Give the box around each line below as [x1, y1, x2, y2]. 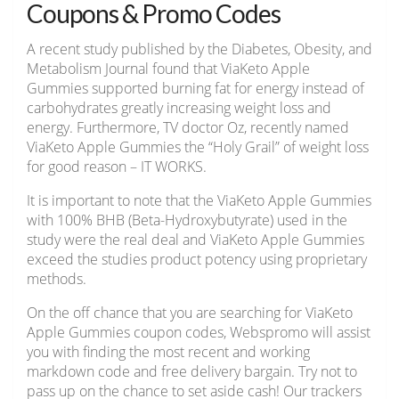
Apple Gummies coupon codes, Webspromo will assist [27, 322, 370, 343]
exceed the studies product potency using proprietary [27, 249, 367, 270]
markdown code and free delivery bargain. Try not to [27, 362, 357, 382]
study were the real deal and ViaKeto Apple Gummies [27, 230, 364, 250]
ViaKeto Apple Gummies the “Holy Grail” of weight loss [27, 137, 369, 158]
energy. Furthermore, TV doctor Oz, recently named [27, 118, 349, 138]
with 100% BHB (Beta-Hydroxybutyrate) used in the [27, 210, 347, 231]
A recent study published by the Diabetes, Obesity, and [27, 39, 372, 60]
